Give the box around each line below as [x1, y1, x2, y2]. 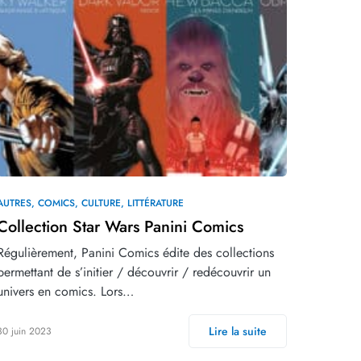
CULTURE [81, 195, 121, 210]
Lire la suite [209, 322, 267, 339]
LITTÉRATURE [127, 195, 184, 210]
